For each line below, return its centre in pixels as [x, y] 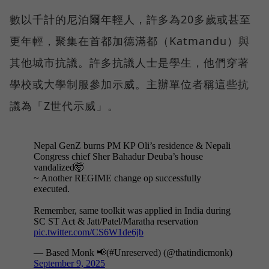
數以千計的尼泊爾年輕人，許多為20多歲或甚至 [130, 20]
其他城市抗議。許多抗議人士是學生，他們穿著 [129, 63]
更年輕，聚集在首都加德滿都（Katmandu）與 [130, 41]
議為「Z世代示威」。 [64, 106]
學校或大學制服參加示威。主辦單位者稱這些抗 [129, 84]
